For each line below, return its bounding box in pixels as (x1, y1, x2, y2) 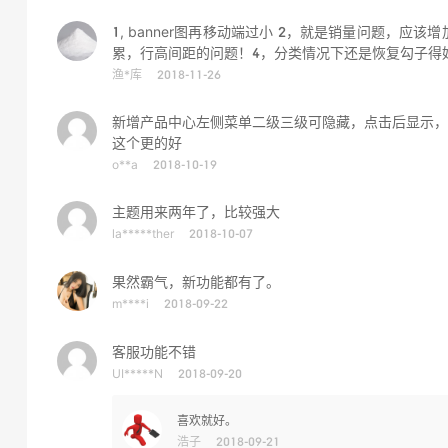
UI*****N (112, 366, 163, 381)
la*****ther (112, 226, 174, 241)
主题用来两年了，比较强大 (112, 203, 280, 220)
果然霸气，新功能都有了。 (112, 273, 280, 290)
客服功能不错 (112, 343, 196, 360)
